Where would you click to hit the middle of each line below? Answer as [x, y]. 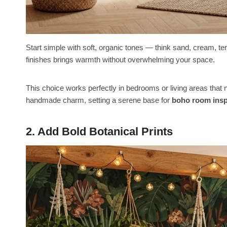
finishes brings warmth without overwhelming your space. [120, 60]
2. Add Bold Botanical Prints [99, 132]
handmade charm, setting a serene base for [99, 100]
